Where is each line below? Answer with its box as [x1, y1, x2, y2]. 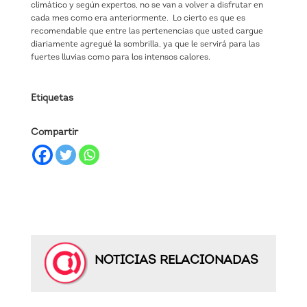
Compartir [30, 127, 78, 138]
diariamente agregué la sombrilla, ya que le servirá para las [30, 40, 260, 49]
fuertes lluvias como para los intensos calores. [30, 53, 210, 62]
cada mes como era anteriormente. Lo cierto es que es [30, 14, 245, 23]
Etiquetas [30, 93, 73, 103]
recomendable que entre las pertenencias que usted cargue [30, 27, 263, 36]
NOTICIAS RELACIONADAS [87, 254, 258, 267]
